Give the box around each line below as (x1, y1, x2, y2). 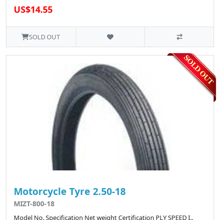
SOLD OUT (29, 32, 60, 42)
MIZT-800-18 (14, 199, 55, 209)
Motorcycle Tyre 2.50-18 (14, 185, 126, 198)
